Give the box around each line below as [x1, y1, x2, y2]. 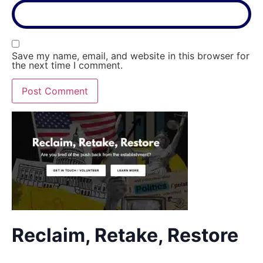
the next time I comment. [12, 59, 123, 72]
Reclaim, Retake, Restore [12, 224, 238, 247]
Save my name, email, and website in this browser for [12, 50, 249, 62]
